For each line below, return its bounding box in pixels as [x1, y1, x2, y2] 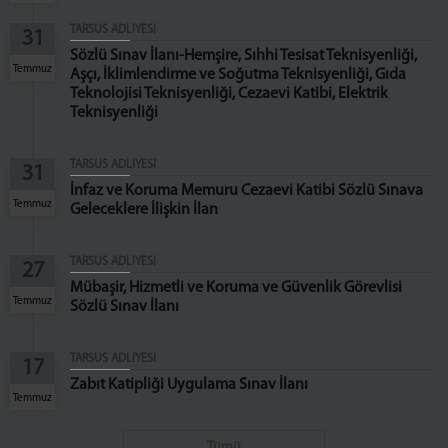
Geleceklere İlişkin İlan [70, 202, 218, 218]
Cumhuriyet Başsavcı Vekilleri [36, 13, 208, 28]
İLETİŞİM [15, 205, 67, 220]
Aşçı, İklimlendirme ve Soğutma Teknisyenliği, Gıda [70, 67, 406, 83]
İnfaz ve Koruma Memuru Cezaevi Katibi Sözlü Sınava [70, 183, 423, 199]
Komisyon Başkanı [36, 144, 145, 159]
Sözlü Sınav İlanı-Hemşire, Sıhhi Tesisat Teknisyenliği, [70, 48, 417, 64]
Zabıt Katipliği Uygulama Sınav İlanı [70, 377, 308, 393]
